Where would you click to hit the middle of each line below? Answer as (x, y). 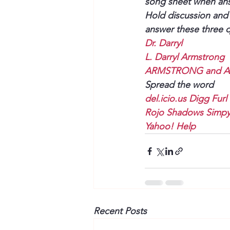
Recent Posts (120, 211)
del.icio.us (166, 99)
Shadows (185, 112)
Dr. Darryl (164, 43)
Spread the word (179, 85)
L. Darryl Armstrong (185, 57)
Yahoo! (159, 126)
